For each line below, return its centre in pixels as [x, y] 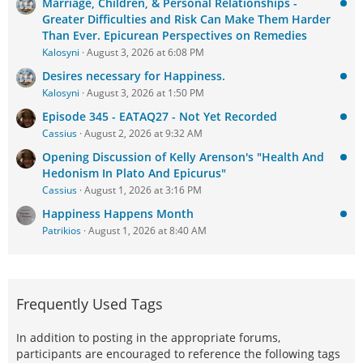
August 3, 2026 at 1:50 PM [145, 93]
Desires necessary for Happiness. [134, 76]
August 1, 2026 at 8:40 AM [147, 231]
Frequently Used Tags [90, 304]
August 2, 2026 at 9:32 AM [143, 134]
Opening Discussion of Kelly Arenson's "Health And [183, 157]
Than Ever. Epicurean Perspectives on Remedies [175, 36]
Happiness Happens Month [118, 214]
